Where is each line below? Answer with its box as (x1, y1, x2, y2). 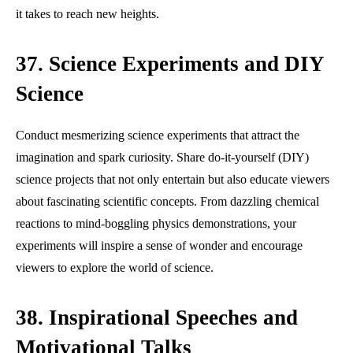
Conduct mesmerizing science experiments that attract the (16, 128, 299, 142)
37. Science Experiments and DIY (16, 51, 324, 76)
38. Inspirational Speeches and (16, 305, 298, 329)
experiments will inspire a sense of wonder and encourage (16, 238, 303, 252)
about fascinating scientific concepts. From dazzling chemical (16, 194, 319, 208)
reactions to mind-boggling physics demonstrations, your (16, 216, 296, 230)
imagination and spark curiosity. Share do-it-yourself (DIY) (16, 150, 309, 164)
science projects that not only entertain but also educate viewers (16, 172, 329, 186)
